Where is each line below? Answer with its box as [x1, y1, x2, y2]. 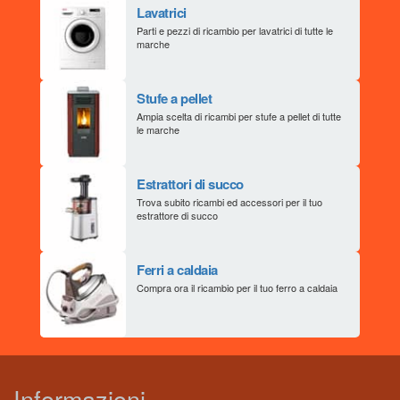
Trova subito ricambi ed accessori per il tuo [137, 195, 322, 209]
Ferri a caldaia [137, 260, 218, 279]
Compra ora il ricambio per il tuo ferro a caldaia [137, 280, 337, 295]
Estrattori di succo [137, 174, 244, 194]
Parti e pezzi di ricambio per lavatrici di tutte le [137, 23, 333, 37]
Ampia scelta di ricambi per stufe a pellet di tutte [137, 109, 341, 123]
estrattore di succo [137, 208, 218, 222]
